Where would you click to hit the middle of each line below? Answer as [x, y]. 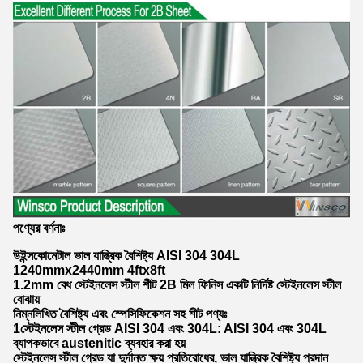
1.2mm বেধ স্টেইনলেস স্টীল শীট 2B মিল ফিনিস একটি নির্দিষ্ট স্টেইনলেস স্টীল [177, 285]
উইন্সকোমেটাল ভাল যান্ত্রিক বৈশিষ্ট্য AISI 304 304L [126, 256]
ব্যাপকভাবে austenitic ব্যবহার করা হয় [99, 344]
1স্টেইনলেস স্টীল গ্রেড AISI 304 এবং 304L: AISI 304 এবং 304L [170, 329]
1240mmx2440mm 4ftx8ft [89, 271]
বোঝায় [26, 300]
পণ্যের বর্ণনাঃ [39, 228]
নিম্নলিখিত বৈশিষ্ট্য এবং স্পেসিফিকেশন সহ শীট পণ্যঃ [120, 314]
